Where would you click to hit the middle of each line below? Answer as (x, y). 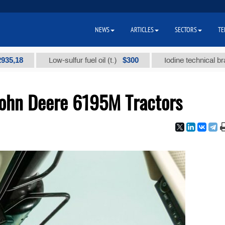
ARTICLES (142, 30)
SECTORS (186, 30)
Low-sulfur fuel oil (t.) (58, 60)
